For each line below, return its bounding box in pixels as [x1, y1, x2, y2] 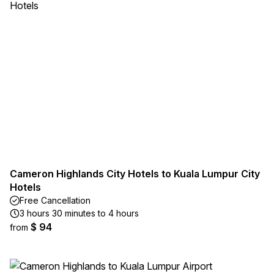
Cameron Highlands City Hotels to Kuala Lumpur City [10, 168, 260, 180]
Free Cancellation [20, 195, 91, 206]
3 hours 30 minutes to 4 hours [20, 208, 139, 218]
